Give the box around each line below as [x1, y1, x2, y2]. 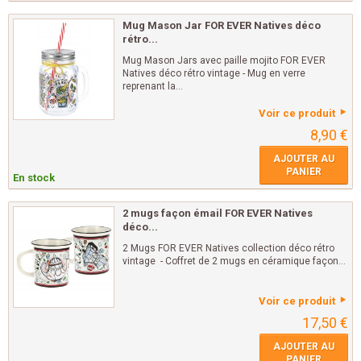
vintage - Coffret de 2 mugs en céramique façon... [122, 255, 346, 268]
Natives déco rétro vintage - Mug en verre [122, 68, 305, 80]
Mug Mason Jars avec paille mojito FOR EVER [122, 55, 326, 67]
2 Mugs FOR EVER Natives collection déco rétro [122, 243, 334, 255]
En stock [13, 172, 55, 185]
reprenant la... [122, 81, 183, 93]
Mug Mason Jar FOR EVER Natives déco [122, 19, 321, 32]
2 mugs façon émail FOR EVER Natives [122, 207, 313, 220]
